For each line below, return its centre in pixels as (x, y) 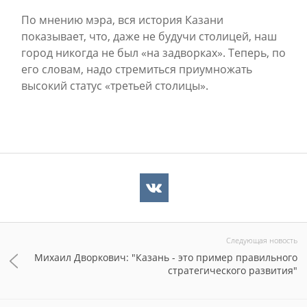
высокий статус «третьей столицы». (115, 86)
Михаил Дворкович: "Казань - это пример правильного (166, 257)
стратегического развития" (233, 270)
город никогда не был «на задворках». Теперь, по (153, 53)
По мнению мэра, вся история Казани (122, 20)
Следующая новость (262, 240)
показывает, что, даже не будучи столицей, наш (149, 36)
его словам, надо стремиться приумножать (137, 69)
